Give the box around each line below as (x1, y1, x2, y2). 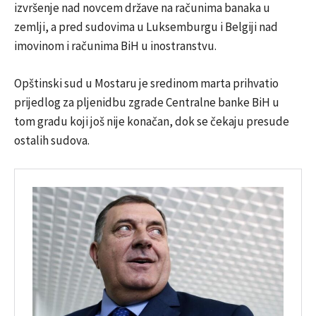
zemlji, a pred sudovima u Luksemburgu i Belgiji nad (14, 18, 278, 35)
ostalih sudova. (14, 132, 90, 148)
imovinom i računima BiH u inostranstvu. (14, 37, 217, 54)
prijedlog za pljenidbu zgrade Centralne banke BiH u (14, 94, 279, 110)
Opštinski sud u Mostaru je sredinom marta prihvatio (14, 75, 279, 91)
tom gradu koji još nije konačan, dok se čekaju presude (14, 113, 289, 129)
